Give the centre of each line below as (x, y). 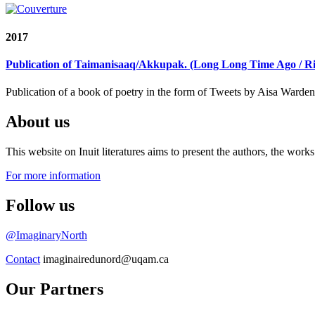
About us (38, 122)
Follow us (40, 205)
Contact (23, 259)
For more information (53, 176)
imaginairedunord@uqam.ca (104, 259)
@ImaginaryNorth (46, 235)
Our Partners (54, 289)
